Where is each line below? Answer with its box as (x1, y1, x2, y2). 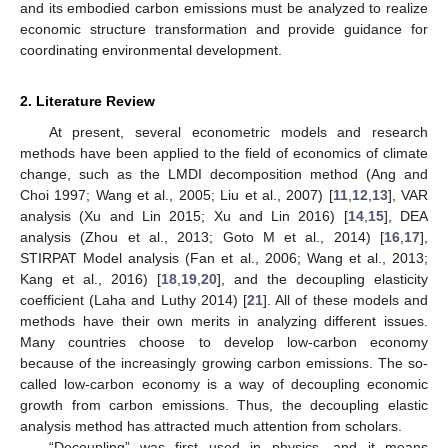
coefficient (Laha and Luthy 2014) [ (20, 291, 247, 308)
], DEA (383, 207, 429, 224)
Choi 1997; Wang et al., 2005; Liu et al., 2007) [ (20, 186, 333, 203)
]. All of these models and (263, 291, 428, 308)
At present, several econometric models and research (48, 123, 428, 140)
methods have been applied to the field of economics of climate (20, 144, 428, 161)
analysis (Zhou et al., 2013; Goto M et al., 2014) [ (20, 228, 384, 245)
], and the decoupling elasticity (217, 270, 428, 287)
